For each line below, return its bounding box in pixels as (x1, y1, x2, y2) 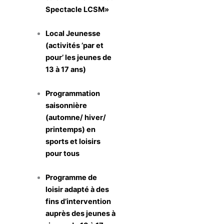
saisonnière (45, 100, 87, 110)
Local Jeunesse (45, 28, 101, 38)
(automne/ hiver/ (45, 112, 106, 122)
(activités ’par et (45, 40, 104, 50)
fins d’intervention (45, 196, 111, 206)
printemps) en (45, 124, 96, 134)
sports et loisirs (45, 136, 101, 146)
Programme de (45, 172, 97, 182)
